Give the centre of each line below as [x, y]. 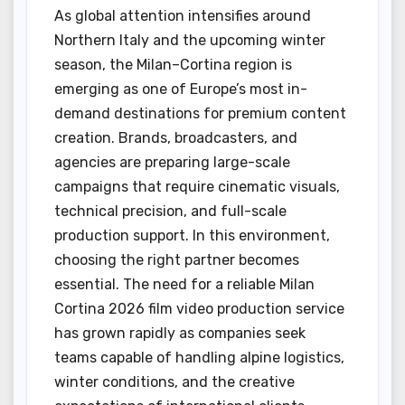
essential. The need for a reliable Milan [184, 284]
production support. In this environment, [192, 235]
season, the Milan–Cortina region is [173, 64]
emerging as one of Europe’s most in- [181, 89]
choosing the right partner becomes [177, 259]
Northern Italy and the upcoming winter [190, 40]
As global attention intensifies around [183, 15]
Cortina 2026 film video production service [199, 308]
